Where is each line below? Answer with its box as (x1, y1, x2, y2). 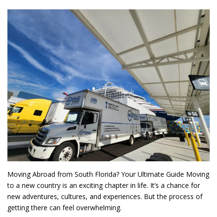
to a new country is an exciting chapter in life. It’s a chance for (7, 180, 200, 190)
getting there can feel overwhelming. (7, 202, 122, 212)
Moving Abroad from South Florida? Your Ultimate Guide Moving (7, 169, 209, 179)
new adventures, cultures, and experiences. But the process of (7, 191, 202, 201)
